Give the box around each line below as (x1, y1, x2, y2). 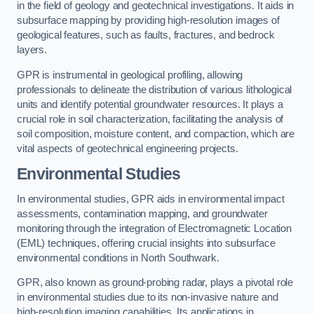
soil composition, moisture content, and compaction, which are (17, 128, 295, 139)
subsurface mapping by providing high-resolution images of (17, 14, 280, 26)
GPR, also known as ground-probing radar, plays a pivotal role (17, 277, 294, 289)
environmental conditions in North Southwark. (17, 252, 219, 264)
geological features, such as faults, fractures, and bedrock (17, 29, 275, 41)
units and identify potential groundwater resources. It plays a (17, 98, 283, 110)
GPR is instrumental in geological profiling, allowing (17, 69, 243, 81)
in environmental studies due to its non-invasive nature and (17, 292, 278, 303)
